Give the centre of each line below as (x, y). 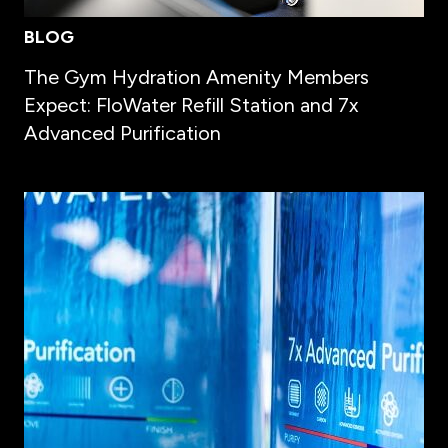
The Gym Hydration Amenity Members (196, 77)
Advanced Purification (122, 133)
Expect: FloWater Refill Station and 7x (191, 105)
